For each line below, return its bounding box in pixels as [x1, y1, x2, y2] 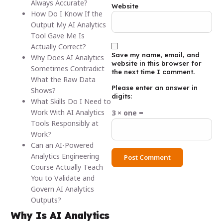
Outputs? [31, 195, 62, 205]
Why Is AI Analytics [11, 209, 110, 222]
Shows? [31, 85, 56, 95]
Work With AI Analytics [31, 107, 105, 117]
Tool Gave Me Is [31, 30, 85, 40]
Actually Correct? [31, 41, 87, 51]
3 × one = [111, 108, 143, 118]
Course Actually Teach [31, 162, 104, 172]
